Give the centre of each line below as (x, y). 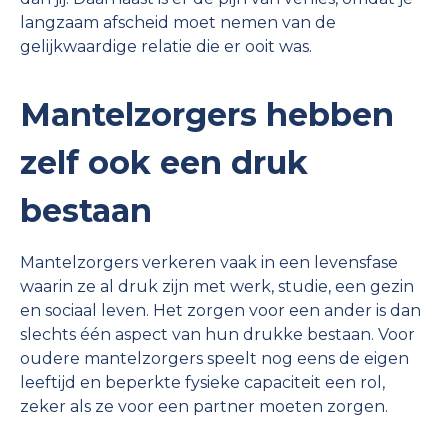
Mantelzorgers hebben (207, 114)
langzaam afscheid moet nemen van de (178, 22)
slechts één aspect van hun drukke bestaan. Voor (217, 334)
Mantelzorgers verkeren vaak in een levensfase (209, 262)
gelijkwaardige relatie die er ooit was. (166, 46)
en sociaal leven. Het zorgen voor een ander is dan (220, 310)
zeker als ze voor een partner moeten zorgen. (204, 406)
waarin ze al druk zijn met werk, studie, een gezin (217, 286)
